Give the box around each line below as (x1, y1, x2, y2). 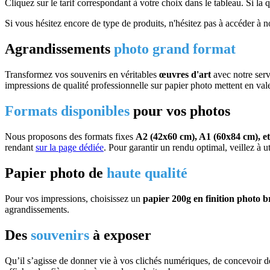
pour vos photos (130, 103, 230, 119)
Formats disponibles (5, 103, 130, 119)
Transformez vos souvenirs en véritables (5, 69, 159, 80)
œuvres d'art (159, 69, 211, 80)
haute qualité (107, 165, 187, 181)
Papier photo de (5, 165, 107, 181)
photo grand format (110, 41, 236, 57)
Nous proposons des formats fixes (5, 131, 136, 142)
